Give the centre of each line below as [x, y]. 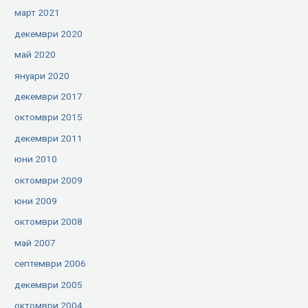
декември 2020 [49, 33]
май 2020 [35, 55]
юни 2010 [36, 159]
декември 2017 [49, 96]
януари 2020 [42, 75]
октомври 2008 [49, 222]
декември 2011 [49, 138]
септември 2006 [51, 264]
